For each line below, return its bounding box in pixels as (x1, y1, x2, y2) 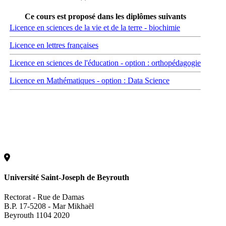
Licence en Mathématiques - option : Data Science (10, 76, 169, 85)
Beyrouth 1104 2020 (4, 211, 70, 220)
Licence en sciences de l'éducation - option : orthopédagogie (10, 58, 201, 67)
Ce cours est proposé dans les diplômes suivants (24, 12, 186, 21)
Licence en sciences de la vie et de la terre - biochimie (10, 23, 180, 32)
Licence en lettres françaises (10, 40, 98, 49)
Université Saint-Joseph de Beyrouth (4, 173, 129, 182)
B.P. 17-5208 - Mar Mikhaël (4, 202, 94, 211)
